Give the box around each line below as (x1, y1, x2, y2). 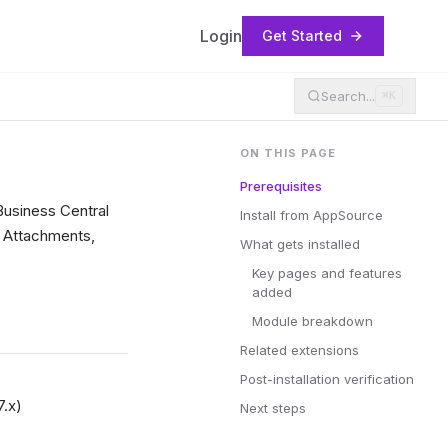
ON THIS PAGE (240, 146, 337, 160)
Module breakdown (252, 313, 373, 329)
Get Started (262, 27, 342, 44)
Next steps (240, 400, 306, 416)
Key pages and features (252, 265, 402, 281)
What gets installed (240, 236, 360, 252)
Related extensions (240, 342, 359, 358)
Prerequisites (240, 178, 322, 194)
